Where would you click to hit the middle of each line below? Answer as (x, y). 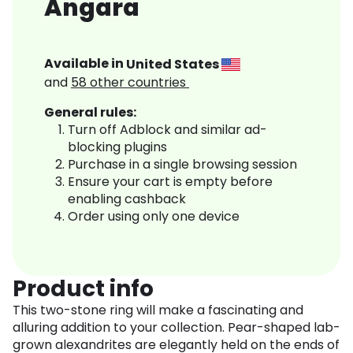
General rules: (90, 113)
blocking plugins (117, 147)
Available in (85, 64)
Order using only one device (154, 217)
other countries (139, 83)
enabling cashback (127, 199)
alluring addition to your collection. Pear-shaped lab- (176, 328)
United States (174, 64)
